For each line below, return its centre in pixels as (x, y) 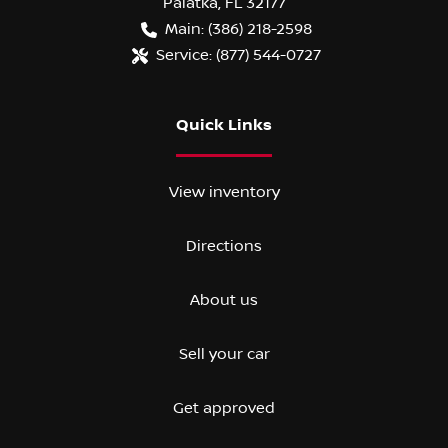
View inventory (224, 191)
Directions (224, 245)
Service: (183, 54)
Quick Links (224, 125)
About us (224, 299)
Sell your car (224, 353)
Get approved (224, 407)
